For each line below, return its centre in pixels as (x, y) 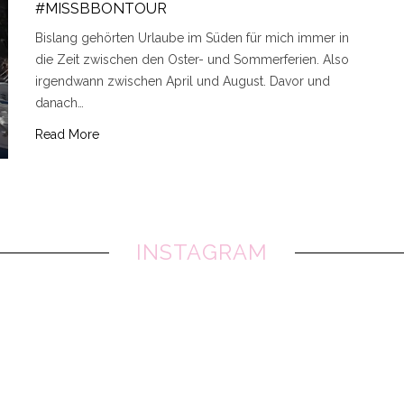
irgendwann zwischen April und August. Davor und (183, 82)
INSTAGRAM (202, 252)
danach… (60, 103)
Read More (67, 135)
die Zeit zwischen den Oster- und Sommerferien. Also (192, 60)
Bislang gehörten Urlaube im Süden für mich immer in (192, 38)
